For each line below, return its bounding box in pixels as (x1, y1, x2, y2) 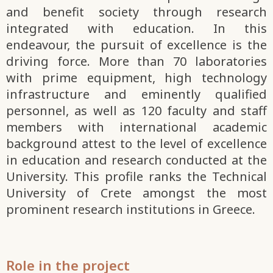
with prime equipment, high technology (6, 69, 267, 87)
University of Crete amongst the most (6, 185, 267, 202)
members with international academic (6, 119, 267, 136)
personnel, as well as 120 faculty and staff (6, 102, 267, 119)
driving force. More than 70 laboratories (6, 53, 267, 70)
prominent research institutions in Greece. (6, 201, 255, 218)
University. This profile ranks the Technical (6, 168, 267, 185)
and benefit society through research (6, 4, 267, 21)
